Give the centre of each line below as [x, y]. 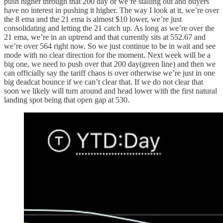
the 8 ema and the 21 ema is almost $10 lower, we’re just [93, 19]
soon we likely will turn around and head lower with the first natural [111, 91]
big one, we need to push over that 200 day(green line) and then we [110, 64]
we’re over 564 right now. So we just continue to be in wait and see [110, 46]
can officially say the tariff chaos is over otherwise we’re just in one [110, 73]
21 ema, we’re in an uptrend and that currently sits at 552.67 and [105, 37]
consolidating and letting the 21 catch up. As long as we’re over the [109, 28]
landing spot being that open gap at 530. [67, 100]
